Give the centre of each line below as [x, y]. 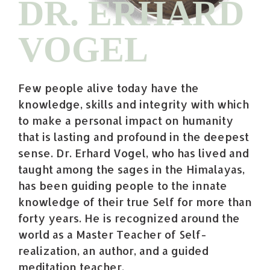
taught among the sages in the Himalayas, [131, 169]
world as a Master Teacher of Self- [112, 234]
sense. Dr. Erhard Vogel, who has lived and [133, 152]
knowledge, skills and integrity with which [133, 104]
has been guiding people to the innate [123, 185]
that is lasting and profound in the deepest [133, 136]
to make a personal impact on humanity [126, 120]
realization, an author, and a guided [113, 250]
